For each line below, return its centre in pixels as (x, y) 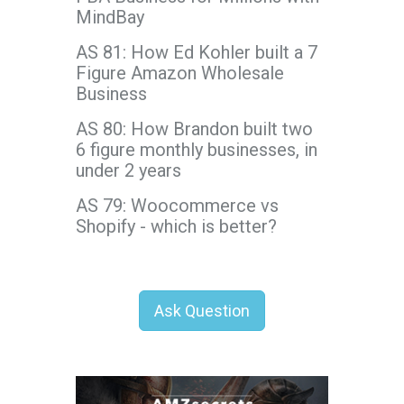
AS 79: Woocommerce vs (177, 205)
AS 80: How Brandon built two (194, 129)
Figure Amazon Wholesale (180, 73)
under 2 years (129, 170)
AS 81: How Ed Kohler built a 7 (197, 52)
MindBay (110, 17)
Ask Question (202, 310)
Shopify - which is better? (176, 226)
